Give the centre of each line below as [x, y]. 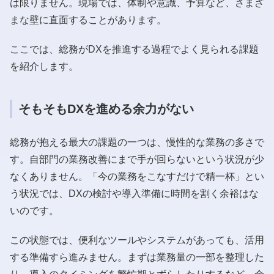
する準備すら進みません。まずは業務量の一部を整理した [137, 257]
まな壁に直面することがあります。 [88, 20]
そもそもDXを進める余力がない [106, 109]
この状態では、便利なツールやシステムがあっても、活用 [137, 240]
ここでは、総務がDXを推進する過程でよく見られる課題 [134, 49]
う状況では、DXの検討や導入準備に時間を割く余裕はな [134, 193]
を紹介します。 [44, 66]
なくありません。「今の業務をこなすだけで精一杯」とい [137, 176]
